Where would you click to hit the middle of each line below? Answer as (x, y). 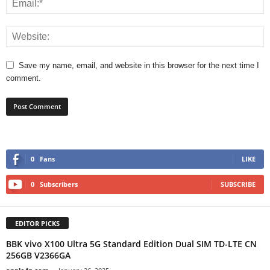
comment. (24, 78)
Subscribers (59, 184)
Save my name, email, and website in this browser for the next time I (139, 65)
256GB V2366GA (38, 255)
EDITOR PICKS (37, 223)
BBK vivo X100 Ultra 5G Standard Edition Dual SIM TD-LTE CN (131, 243)
